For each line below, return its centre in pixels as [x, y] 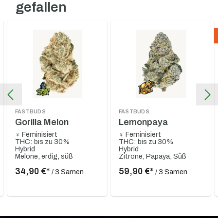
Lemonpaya [143, 122]
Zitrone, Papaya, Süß [153, 156]
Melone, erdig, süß [44, 156]
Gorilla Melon [42, 122]
